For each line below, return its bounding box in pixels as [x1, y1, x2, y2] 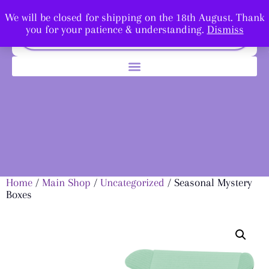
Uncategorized [100, 176, 165, 189]
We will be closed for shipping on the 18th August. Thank [4, 11, 265, 24]
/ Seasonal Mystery [165, 176, 252, 189]
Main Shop [42, 176, 91, 189]
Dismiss [207, 23, 244, 36]
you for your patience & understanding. [25, 23, 207, 36]
